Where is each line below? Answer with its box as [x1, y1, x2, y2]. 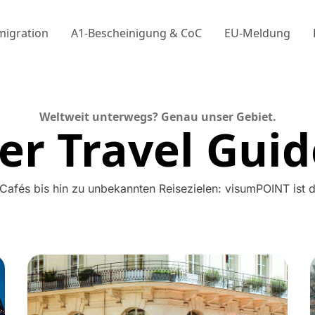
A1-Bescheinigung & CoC [71, 25, 202, 41]
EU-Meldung [224, 25, 291, 41]
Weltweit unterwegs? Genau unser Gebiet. [39, 109, 276, 125]
